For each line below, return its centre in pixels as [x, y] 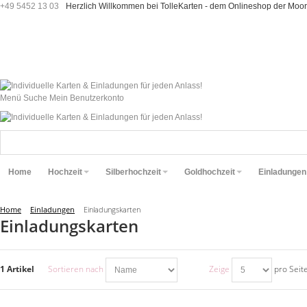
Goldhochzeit [210, 172]
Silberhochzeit [133, 172]
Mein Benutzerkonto [87, 98]
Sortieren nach [76, 269]
